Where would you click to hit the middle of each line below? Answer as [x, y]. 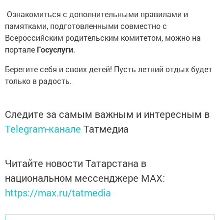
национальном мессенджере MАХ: [85, 178]
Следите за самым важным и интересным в [107, 114]
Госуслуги [55, 49]
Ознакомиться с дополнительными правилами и [96, 14]
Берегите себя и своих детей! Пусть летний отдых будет [109, 69]
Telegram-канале [43, 128]
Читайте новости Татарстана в [76, 163]
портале [21, 49]
